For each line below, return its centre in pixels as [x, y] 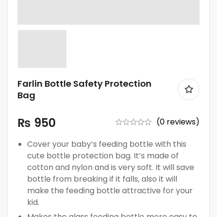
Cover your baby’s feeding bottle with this [107, 144]
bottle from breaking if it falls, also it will [102, 179]
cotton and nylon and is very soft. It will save [111, 167]
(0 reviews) [178, 122]
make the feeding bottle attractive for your [110, 190]
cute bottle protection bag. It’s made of [103, 155]
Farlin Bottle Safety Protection [85, 83]
